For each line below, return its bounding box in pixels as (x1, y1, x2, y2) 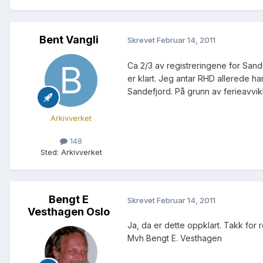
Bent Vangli (39, 33, 99, 46)
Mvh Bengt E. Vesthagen (127, 233, 222, 244)
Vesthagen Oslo (28, 205, 110, 218)
